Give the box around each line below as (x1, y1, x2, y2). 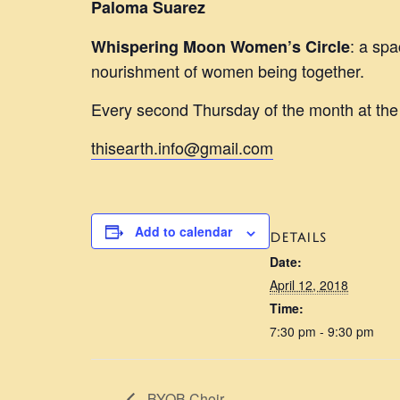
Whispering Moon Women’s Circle (91, 35, 350, 59)
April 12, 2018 (270, 276, 348, 295)
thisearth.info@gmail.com (91, 136, 273, 160)
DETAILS (270, 231, 327, 246)
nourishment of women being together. (91, 59, 364, 83)
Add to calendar (135, 222, 232, 241)
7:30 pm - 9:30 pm (270, 322, 374, 341)
